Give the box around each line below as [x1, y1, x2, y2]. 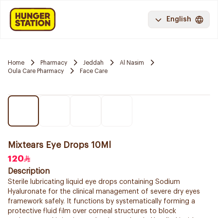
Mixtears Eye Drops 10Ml [8, 141, 111, 149]
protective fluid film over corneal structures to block [8, 208, 176, 215]
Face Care [80, 68, 108, 74]
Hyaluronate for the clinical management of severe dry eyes [8, 188, 200, 195]
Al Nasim [120, 59, 144, 66]
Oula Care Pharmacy [8, 68, 64, 74]
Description [8, 167, 50, 175]
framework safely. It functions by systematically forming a [8, 198, 195, 205]
